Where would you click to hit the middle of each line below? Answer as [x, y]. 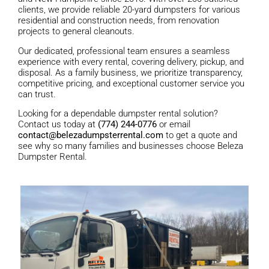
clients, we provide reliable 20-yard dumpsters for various [129, 10]
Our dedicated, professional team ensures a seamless [124, 51]
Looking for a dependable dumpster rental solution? [118, 113]
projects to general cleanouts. [76, 32]
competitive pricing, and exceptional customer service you [131, 83]
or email [174, 124]
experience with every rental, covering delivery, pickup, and [131, 62]
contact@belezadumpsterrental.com [91, 135]
